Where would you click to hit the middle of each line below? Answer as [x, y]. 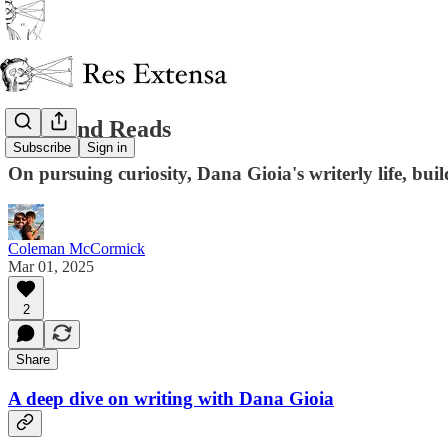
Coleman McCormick [76, 248]
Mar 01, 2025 [51, 266]
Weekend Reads [89, 128]
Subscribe [42, 148]
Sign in [107, 148]
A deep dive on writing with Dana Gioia [171, 399]
